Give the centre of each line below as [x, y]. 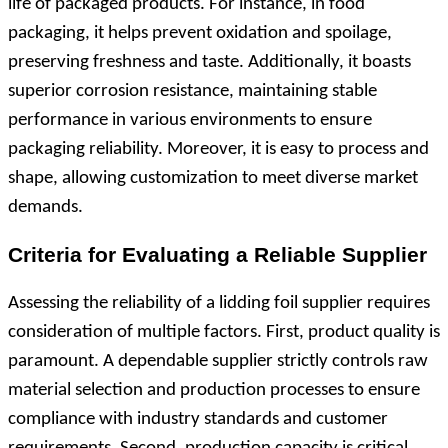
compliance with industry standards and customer [198, 419]
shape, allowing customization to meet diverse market [213, 178]
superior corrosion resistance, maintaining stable [192, 91]
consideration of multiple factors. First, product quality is [224, 332]
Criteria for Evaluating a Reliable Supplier [217, 254]
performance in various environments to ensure [190, 120]
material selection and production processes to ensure [214, 390]
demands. [45, 207]
